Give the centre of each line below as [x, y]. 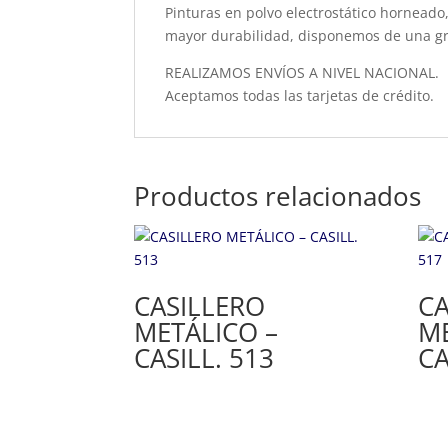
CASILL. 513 [204, 357]
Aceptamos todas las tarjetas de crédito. [300, 95]
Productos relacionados [278, 195]
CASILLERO [200, 305]
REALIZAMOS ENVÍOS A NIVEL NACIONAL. [302, 72]
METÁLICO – [206, 331]
